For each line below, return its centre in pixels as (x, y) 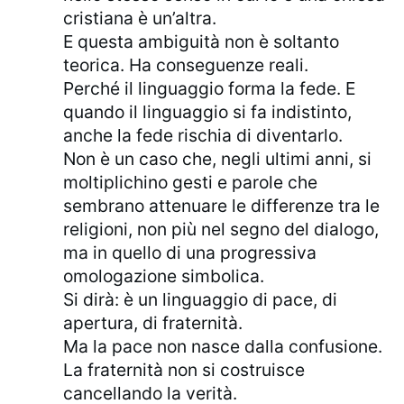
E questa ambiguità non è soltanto (202, 42)
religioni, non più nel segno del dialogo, (221, 230)
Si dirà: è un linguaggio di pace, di (201, 300)
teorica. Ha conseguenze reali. (186, 65)
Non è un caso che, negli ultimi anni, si (218, 159)
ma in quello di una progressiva (190, 253)
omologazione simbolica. (164, 276)
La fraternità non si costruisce (184, 370)
